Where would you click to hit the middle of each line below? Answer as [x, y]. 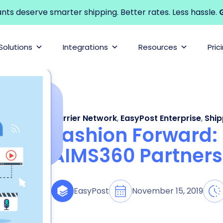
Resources [158, 47]
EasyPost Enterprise [161, 118]
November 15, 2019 [167, 191]
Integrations [85, 47]
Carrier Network [84, 118]
